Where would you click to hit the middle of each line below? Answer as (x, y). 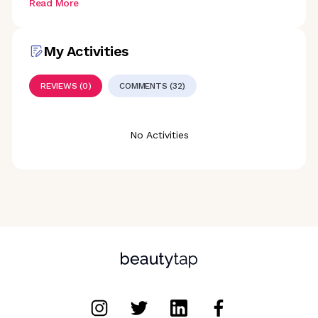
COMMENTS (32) (153, 86)
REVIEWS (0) (66, 86)
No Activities (159, 135)
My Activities (86, 51)
